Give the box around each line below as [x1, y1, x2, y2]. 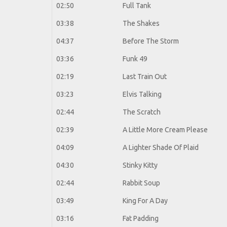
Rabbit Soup [123, 179, 160, 187]
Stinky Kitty [123, 161, 158, 170]
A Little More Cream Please [123, 126, 208, 134]
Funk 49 [123, 55, 147, 63]
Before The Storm [123, 37, 179, 46]
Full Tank [123, 2, 151, 10]
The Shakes [123, 19, 160, 28]
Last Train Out [123, 72, 167, 81]
